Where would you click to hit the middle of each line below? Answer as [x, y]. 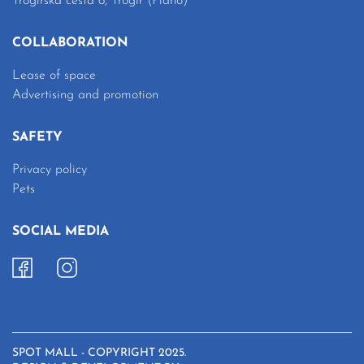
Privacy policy [50, 169]
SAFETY [37, 137]
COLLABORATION [70, 43]
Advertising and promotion [85, 95]
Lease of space [54, 75]
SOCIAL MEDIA [61, 231]
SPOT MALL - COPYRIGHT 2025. [99, 353]
